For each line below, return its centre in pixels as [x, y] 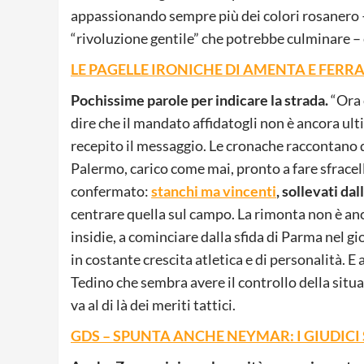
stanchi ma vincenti [214, 191]
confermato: [111, 191]
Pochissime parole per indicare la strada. [199, 100]
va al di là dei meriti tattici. [153, 304]
